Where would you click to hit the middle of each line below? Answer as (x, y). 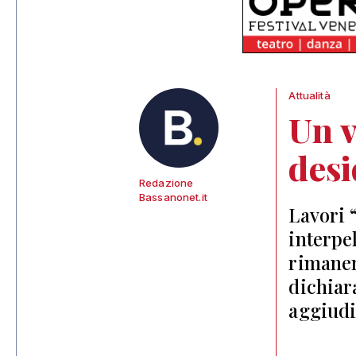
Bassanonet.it (173, 197)
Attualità (310, 95)
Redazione (166, 183)
